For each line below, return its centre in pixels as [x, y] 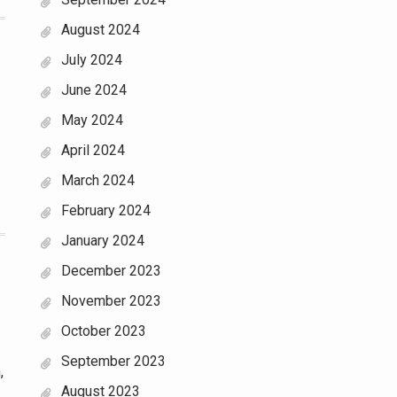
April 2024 [93, 150]
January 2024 [103, 241]
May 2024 [92, 120]
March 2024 [98, 180]
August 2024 [101, 30]
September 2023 [113, 361]
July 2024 [92, 60]
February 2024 [106, 210]
